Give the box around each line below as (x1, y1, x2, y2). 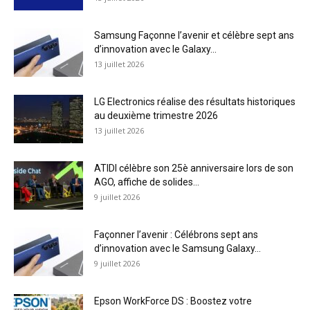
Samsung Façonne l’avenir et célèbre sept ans (94, 30, 294, 42)
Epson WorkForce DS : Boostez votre (94, 295, 252, 307)
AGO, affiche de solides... (94, 176, 199, 188)
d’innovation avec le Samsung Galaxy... (94, 243, 261, 255)
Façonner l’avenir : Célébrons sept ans (94, 229, 258, 241)
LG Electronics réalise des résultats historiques (94, 96, 295, 108)
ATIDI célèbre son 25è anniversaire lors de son (94, 163, 293, 174)
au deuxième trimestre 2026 (94, 110, 218, 122)
